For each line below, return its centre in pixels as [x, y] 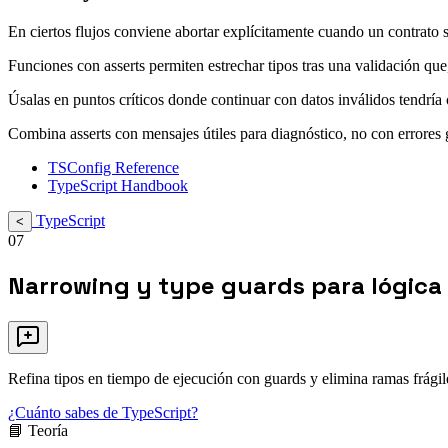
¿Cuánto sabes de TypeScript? [103, 413]
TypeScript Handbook [118, 186]
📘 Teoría [38, 431]
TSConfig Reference [113, 168]
